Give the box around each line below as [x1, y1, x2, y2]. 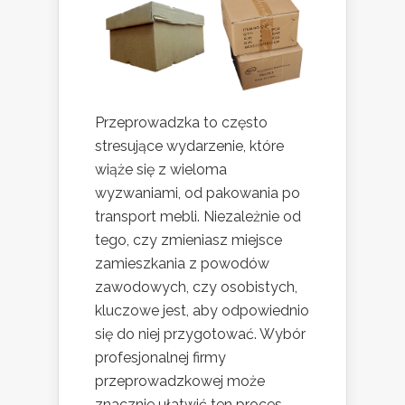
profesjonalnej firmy [95, 348, 226, 366]
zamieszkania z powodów [95, 254, 269, 272]
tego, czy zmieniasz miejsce [95, 231, 282, 249]
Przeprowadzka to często [95, 113, 268, 131]
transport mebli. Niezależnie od [95, 207, 301, 225]
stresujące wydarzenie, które [95, 137, 284, 155]
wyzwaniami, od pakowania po [95, 184, 300, 202]
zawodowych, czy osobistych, [95, 278, 297, 296]
